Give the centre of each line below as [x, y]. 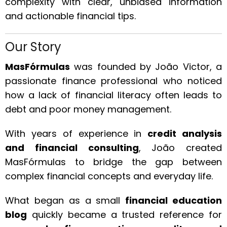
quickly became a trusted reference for [124, 215]
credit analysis [185, 134]
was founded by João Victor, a [146, 67]
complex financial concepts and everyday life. [109, 176]
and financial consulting [72, 148]
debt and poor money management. [88, 109]
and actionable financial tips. [70, 16]
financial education [174, 200]
